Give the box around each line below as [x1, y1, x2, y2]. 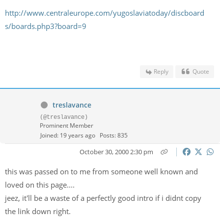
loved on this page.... [5, 180, 77, 190]
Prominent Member [40, 121, 93, 130]
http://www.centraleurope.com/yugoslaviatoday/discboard [5, 8, 204, 18]
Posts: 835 [100, 131, 128, 139]
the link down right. [5, 206, 73, 216]
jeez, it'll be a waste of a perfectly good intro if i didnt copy [5, 193, 201, 203]
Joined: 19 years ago [40, 131, 95, 139]
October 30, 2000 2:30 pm [79, 147, 153, 156]
